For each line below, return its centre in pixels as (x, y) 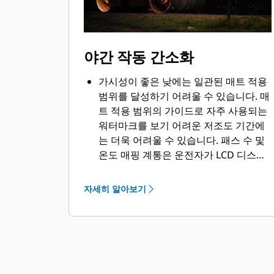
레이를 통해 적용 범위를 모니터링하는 (182, 169)
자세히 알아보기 (115, 189)
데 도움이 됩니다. (136, 184)
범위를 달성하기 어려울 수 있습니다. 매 (184, 96)
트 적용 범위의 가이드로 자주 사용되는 (183, 111)
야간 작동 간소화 (139, 57)
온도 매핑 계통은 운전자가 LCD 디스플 (182, 155)
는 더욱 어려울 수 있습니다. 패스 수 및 (182, 140)
